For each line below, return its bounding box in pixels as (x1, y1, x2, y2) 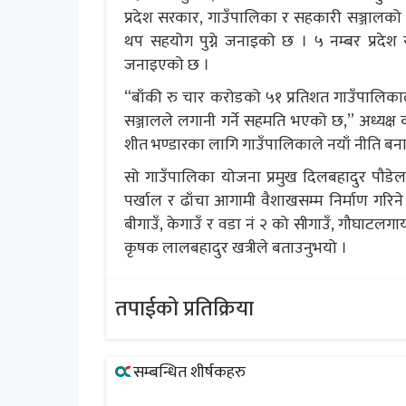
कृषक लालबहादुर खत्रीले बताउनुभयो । (124, 235, 347, 263)
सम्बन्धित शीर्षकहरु (133, 359, 246, 387)
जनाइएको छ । (124, 52, 209, 80)
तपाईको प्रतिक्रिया (115, 291, 254, 328)
